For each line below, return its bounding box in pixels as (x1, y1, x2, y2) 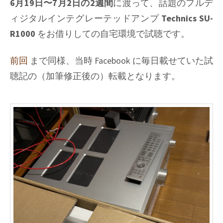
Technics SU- (161, 12, 214, 24)
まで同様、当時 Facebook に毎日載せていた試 (28, 55, 213, 67)
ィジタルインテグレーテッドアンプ (10, 12, 162, 24)
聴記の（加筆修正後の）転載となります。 (10, 70, 180, 82)
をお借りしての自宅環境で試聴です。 (35, 27, 190, 39)
